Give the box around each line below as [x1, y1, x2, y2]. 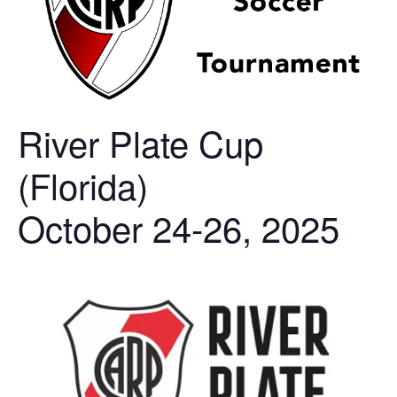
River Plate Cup [18, 116, 263, 167]
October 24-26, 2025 [18, 201, 339, 253]
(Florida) [18, 159, 148, 210]
